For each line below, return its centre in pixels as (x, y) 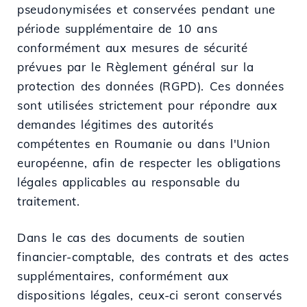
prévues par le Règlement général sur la (136, 66)
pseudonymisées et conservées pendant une (147, 9)
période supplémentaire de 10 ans (118, 28)
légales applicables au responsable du (129, 182)
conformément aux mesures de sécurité (133, 47)
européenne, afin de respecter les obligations (149, 162)
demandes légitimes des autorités (115, 124)
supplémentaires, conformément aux (123, 275)
